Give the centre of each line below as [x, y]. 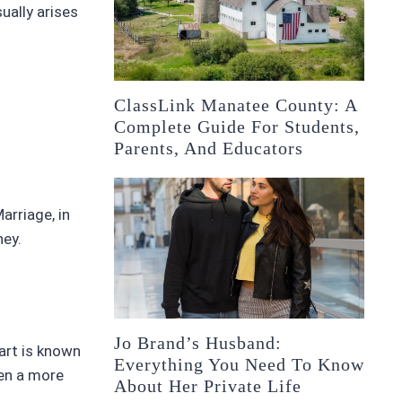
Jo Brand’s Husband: [198, 343]
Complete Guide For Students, [237, 127]
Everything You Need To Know [240, 365]
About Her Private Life [208, 386]
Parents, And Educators [209, 149]
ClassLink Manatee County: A [236, 105]
